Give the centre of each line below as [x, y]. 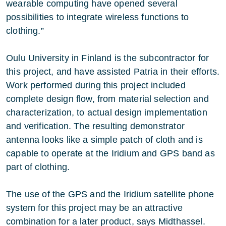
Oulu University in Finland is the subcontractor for [108, 58]
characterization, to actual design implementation [107, 112]
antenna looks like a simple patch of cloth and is [104, 140]
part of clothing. [38, 167]
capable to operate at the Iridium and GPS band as [110, 153]
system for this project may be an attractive [94, 208]
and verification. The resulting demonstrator [95, 126]
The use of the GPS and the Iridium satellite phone [110, 194]
